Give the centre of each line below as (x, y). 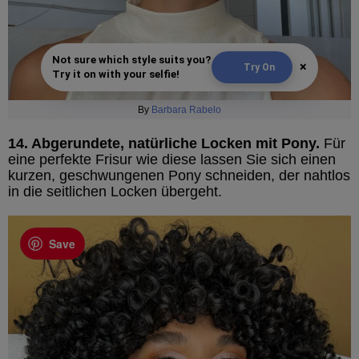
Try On (259, 67)
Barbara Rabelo (186, 109)
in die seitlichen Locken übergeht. (115, 191)
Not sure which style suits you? (131, 59)
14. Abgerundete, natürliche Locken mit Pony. (164, 143)
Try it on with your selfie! (116, 74)
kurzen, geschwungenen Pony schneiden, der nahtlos (179, 175)
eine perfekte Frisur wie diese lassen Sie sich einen (172, 159)
